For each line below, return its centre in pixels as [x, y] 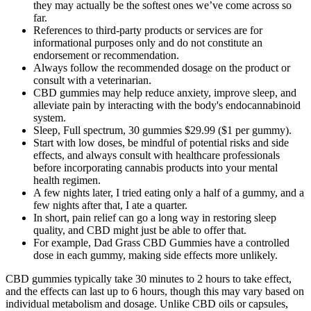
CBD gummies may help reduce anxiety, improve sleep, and [165, 93]
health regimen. [67, 180]
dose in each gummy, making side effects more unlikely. [155, 255]
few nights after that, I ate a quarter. [110, 205]
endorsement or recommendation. [106, 56]
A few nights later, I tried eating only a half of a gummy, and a [169, 193]
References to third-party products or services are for [148, 31]
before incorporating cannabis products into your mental [155, 168]
